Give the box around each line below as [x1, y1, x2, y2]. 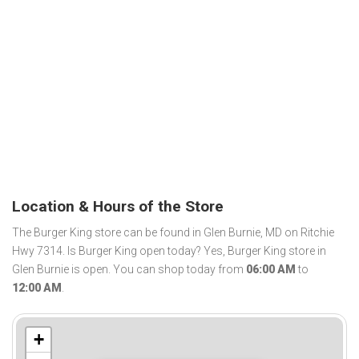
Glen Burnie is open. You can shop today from [12, 263, 246, 276]
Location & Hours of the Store [12, 196, 224, 216]
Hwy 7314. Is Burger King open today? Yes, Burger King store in [12, 244, 326, 258]
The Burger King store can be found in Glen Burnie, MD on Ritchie [12, 226, 334, 240]
